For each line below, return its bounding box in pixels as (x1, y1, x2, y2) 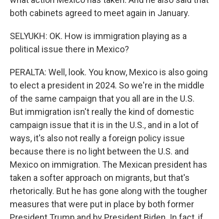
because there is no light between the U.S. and (10, 146, 189, 156)
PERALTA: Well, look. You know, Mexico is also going (10, 67, 208, 77)
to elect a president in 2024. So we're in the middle (10, 80, 204, 90)
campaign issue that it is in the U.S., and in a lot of (10, 120, 199, 130)
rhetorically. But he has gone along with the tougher (10, 186, 207, 196)
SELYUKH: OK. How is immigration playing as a (10, 31, 187, 41)
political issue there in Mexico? (10, 44, 129, 54)
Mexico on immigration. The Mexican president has (10, 159, 207, 170)
